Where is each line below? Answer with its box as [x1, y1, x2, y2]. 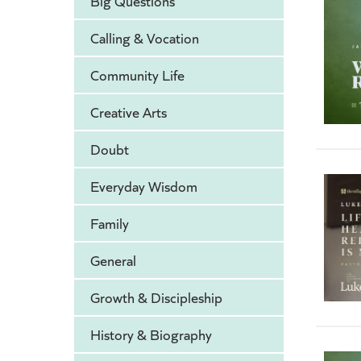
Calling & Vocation [90, 28, 199, 48]
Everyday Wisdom [90, 176, 197, 197]
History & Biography [90, 325, 212, 345]
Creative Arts [90, 102, 167, 122]
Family [90, 214, 129, 234]
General [90, 251, 136, 271]
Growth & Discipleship [90, 288, 222, 308]
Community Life [90, 65, 185, 85]
